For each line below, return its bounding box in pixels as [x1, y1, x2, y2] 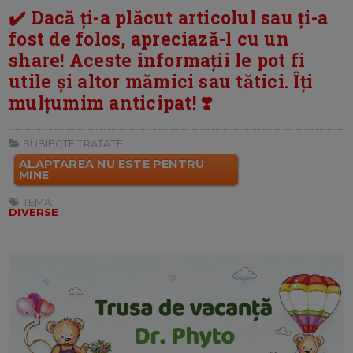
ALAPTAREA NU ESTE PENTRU [19, 156, 205, 171]
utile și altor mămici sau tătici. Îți [9, 69, 314, 93]
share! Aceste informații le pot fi [9, 47, 306, 72]
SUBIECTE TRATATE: [20, 136, 125, 150]
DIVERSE [9, 205, 59, 218]
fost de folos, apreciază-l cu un [9, 26, 289, 50]
